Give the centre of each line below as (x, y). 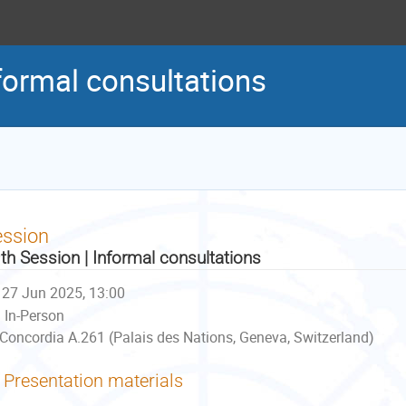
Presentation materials (93, 381)
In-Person (34, 315)
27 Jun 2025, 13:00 (64, 293)
